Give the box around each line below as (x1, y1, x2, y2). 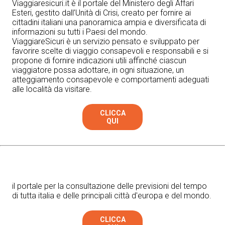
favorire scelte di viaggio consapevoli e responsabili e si (12, 46, 208, 56)
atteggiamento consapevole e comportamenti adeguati (12, 75, 209, 85)
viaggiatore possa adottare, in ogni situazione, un (12, 65, 184, 75)
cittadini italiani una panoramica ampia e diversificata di (12, 18, 206, 28)
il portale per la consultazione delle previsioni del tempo (12, 181, 207, 191)
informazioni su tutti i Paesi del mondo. (12, 27, 148, 37)
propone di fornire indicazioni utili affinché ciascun (12, 56, 186, 66)
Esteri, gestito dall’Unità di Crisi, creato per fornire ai (12, 8, 191, 18)
